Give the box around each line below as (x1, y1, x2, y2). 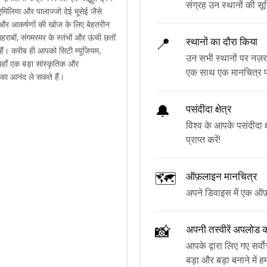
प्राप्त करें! (185, 133, 221, 145)
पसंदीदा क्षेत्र (185, 103, 231, 115)
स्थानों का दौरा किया (185, 35, 257, 48)
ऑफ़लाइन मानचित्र (185, 170, 257, 182)
